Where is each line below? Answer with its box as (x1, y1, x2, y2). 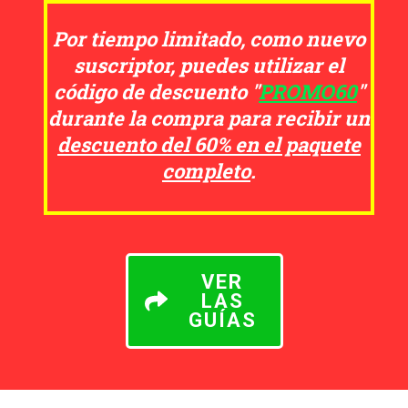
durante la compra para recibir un (48, 105, 370, 132)
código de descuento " (54, 78, 259, 106)
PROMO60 (259, 78, 357, 106)
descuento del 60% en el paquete (57, 131, 361, 158)
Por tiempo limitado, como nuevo (53, 25, 365, 53)
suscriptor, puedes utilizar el (74, 52, 344, 79)
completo (162, 158, 250, 185)
